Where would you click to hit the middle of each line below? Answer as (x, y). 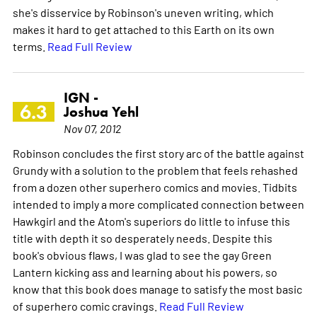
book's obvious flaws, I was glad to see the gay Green (142, 254)
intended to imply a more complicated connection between (158, 203)
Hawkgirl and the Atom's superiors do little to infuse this (151, 220)
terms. (30, 46)
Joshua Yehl (101, 111)
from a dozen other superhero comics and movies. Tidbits (155, 186)
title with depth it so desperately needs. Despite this (142, 237)
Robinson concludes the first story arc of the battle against (158, 152)
